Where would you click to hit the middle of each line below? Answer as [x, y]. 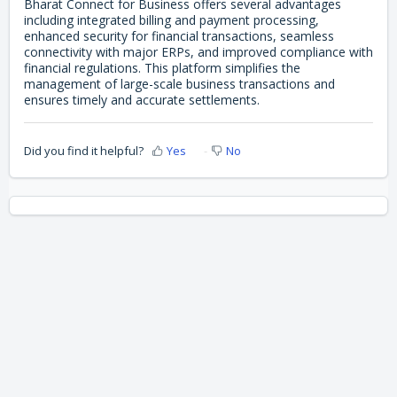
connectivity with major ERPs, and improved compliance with [198, 52]
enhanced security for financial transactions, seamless [179, 36]
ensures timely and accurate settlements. [142, 100]
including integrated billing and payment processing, [171, 20]
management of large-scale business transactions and [179, 84]
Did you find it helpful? [84, 150]
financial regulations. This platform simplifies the [162, 68]
